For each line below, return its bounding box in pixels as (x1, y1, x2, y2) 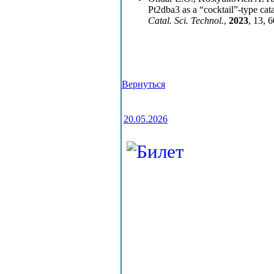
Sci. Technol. (174, 15, 224, 26)
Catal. (148, 15, 174, 26)
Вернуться (122, 79, 165, 89)
